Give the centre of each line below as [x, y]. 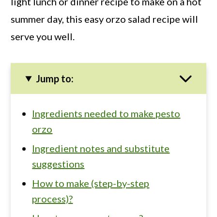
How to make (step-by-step [91, 183]
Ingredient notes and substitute [101, 148]
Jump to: [54, 78]
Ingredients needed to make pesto [106, 113]
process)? [53, 198]
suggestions [58, 163]
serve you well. [43, 36]
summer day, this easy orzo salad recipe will [105, 19]
